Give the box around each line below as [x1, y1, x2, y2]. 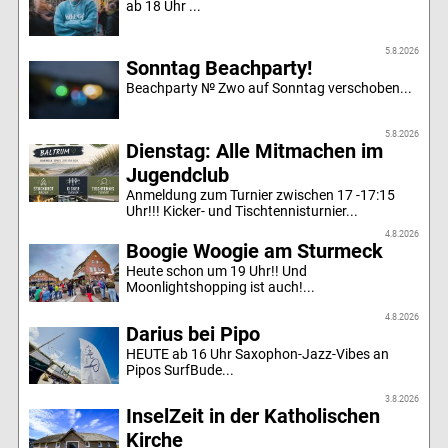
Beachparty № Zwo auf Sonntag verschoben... [126, 80, 413, 97]
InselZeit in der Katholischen [126, 404, 381, 429]
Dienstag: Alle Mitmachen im [126, 139, 384, 164]
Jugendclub [126, 163, 230, 188]
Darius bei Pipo [126, 321, 261, 346]
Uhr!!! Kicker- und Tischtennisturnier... [126, 203, 359, 220]
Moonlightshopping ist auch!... [126, 279, 316, 296]
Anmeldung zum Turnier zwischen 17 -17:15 [126, 187, 396, 204]
